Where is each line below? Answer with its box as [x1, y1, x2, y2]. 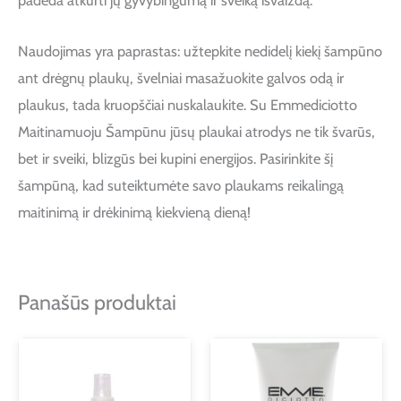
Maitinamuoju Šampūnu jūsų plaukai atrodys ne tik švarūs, [18, 122, 375, 141]
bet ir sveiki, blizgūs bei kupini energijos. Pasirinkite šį [18, 149, 333, 167]
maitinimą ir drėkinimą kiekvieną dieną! [18, 202, 251, 221]
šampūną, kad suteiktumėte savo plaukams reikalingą [18, 175, 344, 194]
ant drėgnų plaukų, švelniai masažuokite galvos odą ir [18, 68, 344, 87]
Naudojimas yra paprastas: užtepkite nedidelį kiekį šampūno [18, 41, 382, 60]
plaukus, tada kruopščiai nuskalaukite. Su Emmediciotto [18, 95, 357, 114]
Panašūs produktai [18, 290, 176, 316]
